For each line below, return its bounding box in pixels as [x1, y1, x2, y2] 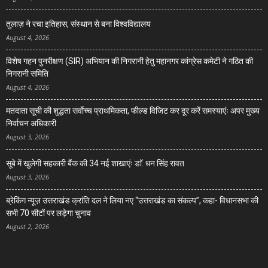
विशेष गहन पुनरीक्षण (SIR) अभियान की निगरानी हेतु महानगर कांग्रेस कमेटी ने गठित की [6, 56, 253, 66]
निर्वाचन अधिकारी [6, 118, 56, 128]
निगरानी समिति [6, 69, 48, 78]
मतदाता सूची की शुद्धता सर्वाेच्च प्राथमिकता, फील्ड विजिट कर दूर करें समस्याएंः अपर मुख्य [6, 106, 260, 115]
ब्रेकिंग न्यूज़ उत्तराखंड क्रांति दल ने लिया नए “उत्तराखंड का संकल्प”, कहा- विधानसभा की [6, 196, 258, 205]
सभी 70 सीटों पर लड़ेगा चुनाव [6, 208, 91, 218]
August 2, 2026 [6, 222, 49, 231]
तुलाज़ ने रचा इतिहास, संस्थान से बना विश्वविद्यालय [6, 19, 151, 29]
